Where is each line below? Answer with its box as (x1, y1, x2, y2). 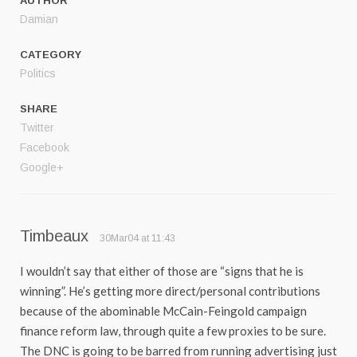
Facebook (20, 141, 69, 155)
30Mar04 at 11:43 (100, 233, 175, 245)
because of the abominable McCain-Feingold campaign (20, 304, 307, 319)
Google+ (20, 161, 64, 175)
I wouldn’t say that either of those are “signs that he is (20, 264, 304, 279)
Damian (20, 13, 58, 26)
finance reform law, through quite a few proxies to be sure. (20, 324, 326, 339)
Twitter (20, 121, 54, 135)
